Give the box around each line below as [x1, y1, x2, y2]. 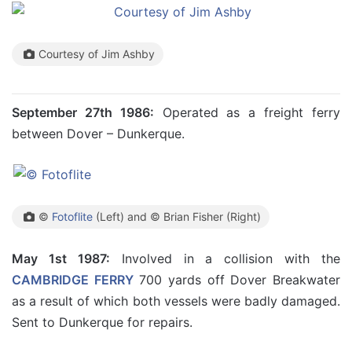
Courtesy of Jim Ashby [38, 47, 155, 60]
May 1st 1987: [12, 251, 110, 266]
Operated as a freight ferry [153, 104, 341, 120]
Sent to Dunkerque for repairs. [12, 314, 192, 330]
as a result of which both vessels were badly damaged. [12, 293, 340, 309]
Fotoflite [49, 210, 93, 223]
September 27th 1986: [12, 104, 154, 120]
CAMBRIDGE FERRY [12, 272, 134, 288]
